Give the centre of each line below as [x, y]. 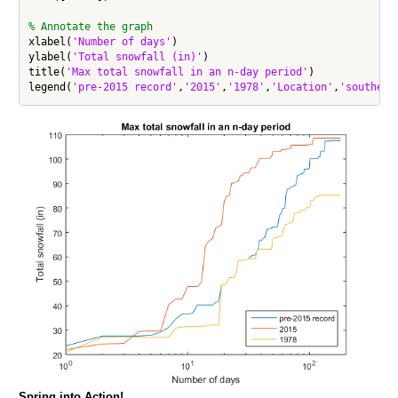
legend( [50, 88]
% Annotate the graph [90, 27]
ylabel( [50, 57]
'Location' [302, 88]
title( [47, 72]
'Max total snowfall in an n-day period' [187, 72]
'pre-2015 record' [124, 88]
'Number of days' [121, 42]
